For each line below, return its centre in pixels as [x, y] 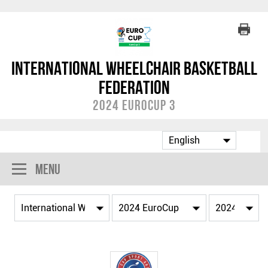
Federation [134, 87]
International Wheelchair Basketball [134, 68]
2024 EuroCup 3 [134, 105]
